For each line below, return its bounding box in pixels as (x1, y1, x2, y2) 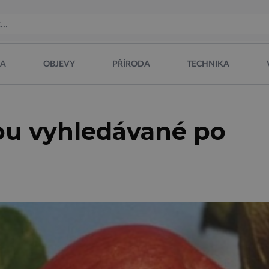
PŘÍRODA (112, 59, 150, 68)
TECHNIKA (187, 59, 230, 68)
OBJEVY (43, 59, 75, 68)
